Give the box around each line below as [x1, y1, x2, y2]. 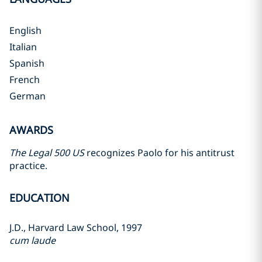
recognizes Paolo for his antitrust [84, 146, 235, 159]
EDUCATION [9, 191, 70, 205]
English [9, 24, 42, 37]
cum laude [9, 234, 56, 247]
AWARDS [9, 123, 53, 137]
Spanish [9, 57, 44, 70]
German [9, 89, 46, 102]
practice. [9, 159, 47, 172]
